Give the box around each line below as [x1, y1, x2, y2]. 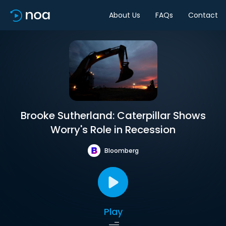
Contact [188, 10, 218, 20]
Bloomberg [104, 146, 139, 155]
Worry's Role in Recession [50, 123, 176, 137]
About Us [109, 10, 140, 20]
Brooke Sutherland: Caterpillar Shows [20, 108, 206, 123]
